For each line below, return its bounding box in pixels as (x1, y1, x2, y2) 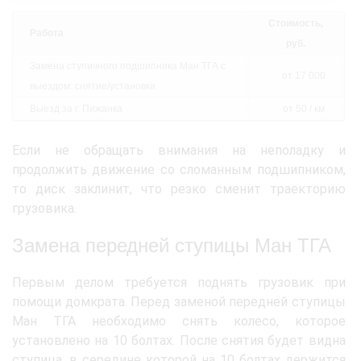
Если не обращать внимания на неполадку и (12, 143, 346, 158)
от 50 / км (282, 103, 325, 114)
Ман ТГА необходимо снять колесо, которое (12, 313, 346, 329)
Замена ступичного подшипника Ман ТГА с (30, 60, 226, 72)
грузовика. (12, 201, 77, 216)
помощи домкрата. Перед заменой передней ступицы (12, 294, 346, 309)
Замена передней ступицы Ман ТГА (12, 234, 331, 256)
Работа (30, 27, 64, 39)
